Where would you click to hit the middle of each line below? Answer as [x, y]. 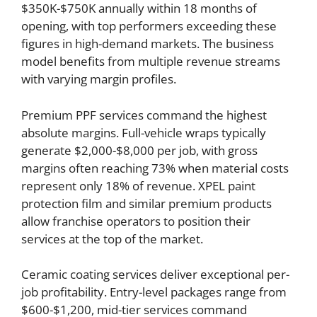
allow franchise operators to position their [136, 221]
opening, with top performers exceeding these [149, 26]
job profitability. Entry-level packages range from [154, 292]
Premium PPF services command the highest [144, 115]
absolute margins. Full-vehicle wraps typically [144, 132]
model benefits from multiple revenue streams [151, 61]
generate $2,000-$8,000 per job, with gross [139, 150]
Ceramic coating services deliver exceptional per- [155, 274]
